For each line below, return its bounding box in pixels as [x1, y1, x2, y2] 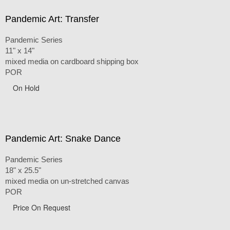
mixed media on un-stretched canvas [5, 176, 129, 185]
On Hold [13, 82, 40, 93]
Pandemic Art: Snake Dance [5, 133, 121, 144]
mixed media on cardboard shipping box [5, 56, 139, 66]
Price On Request [13, 202, 70, 213]
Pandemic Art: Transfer [5, 13, 99, 24]
